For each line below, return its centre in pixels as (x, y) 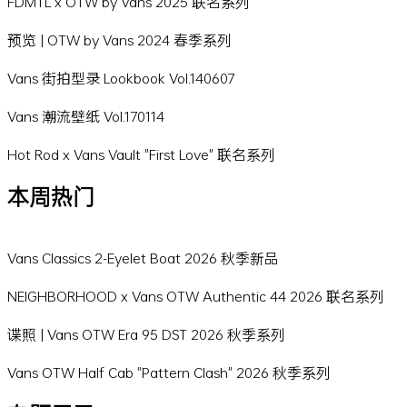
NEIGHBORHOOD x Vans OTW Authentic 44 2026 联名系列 (196, 295)
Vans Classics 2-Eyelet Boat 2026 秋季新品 (143, 257)
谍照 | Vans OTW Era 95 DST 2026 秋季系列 (146, 333)
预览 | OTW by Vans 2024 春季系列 (119, 40)
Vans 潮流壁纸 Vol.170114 (86, 116)
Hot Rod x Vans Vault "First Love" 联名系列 (141, 154)
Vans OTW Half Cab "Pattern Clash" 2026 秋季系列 (169, 372)
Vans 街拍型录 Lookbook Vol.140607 (121, 78)
